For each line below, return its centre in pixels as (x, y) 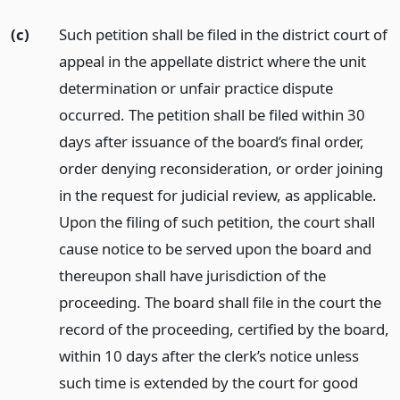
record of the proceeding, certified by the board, (224, 329)
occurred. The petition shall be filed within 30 (212, 115)
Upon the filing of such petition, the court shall (217, 222)
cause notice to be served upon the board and (215, 249)
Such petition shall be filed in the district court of (223, 35)
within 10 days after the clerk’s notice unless (208, 356)
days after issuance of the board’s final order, (211, 142)
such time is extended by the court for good (208, 383)
